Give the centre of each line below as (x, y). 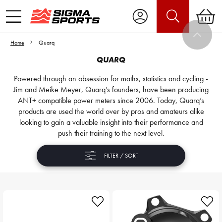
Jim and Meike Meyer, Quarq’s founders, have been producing (111, 89)
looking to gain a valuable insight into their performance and (111, 122)
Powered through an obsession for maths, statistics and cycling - (111, 79)
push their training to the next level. (111, 133)
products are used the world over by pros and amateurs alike (111, 111)
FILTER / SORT (121, 156)
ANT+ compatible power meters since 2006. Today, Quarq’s (111, 100)
